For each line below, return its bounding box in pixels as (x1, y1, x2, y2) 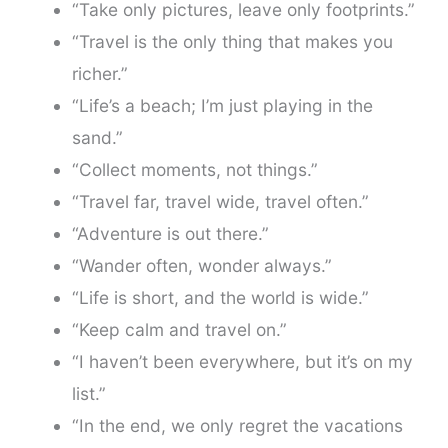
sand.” (71, 127, 123, 148)
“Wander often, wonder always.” (71, 255, 332, 276)
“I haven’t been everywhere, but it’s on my (71, 351, 413, 372)
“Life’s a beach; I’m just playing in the (71, 95, 373, 116)
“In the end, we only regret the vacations (71, 415, 403, 436)
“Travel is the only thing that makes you (71, 31, 393, 52)
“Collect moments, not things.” (71, 159, 318, 180)
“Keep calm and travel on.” (71, 319, 287, 340)
